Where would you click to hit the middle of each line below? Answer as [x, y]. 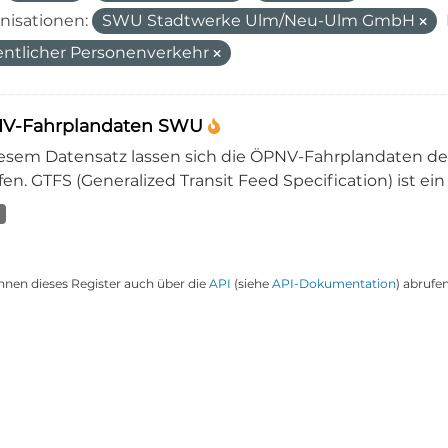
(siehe [251, 283]
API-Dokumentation [333, 283]
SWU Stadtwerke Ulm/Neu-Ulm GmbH [260, 20]
